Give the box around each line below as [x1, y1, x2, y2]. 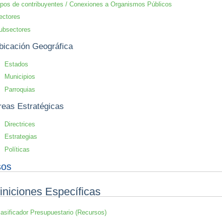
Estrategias [4, 133, 37, 141]
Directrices [4, 120, 35, 128]
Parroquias [4, 85, 35, 93]
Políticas [4, 145, 30, 153]
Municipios [4, 73, 35, 81]
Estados [4, 60, 28, 68]
